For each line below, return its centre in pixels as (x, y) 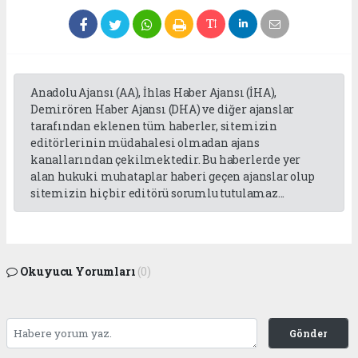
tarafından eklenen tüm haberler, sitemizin (154, 126)
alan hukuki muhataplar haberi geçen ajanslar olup (173, 177)
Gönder (308, 334)
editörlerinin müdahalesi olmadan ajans (145, 143)
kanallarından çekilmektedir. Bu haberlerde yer (166, 160)
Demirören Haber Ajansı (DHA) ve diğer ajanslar (163, 109)
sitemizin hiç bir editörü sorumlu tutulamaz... (158, 193)
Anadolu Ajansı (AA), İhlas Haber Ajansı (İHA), (154, 93)
